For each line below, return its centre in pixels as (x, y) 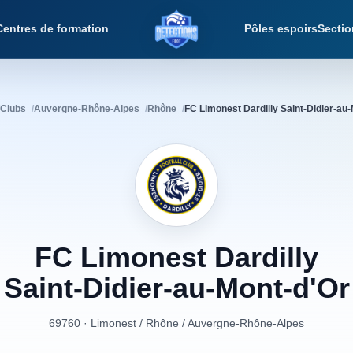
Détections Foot (224, 35)
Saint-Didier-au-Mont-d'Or (176, 288)
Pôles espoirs (281, 28)
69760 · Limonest (93, 323)
